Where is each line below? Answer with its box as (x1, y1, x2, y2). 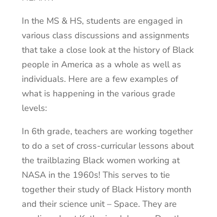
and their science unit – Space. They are (21, 198, 177, 210)
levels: (21, 102, 47, 114)
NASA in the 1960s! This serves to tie (21, 169, 170, 181)
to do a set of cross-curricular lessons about (21, 140, 194, 152)
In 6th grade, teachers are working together (21, 125, 193, 138)
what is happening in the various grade (21, 88, 175, 100)
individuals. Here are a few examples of (21, 73, 178, 85)
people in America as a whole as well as (21, 59, 181, 71)
